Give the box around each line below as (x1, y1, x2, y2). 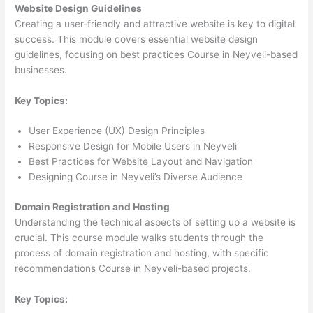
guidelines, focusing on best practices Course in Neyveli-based (15, 48, 298, 60)
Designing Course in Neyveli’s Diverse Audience (29, 171, 243, 183)
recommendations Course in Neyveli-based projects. (15, 262, 252, 274)
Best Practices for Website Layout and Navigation (29, 156, 254, 168)
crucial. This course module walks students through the (15, 231, 264, 243)
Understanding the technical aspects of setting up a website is (15, 216, 296, 228)
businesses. (15, 64, 68, 75)
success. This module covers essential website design (15, 33, 259, 45)
